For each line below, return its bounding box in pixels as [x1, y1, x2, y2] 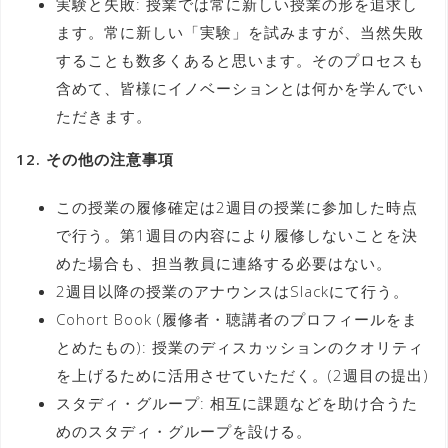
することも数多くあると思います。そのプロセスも [56, 49, 424, 70]
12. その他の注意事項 [16, 148, 174, 169]
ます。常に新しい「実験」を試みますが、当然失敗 [56, 21, 424, 42]
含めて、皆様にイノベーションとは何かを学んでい [56, 77, 424, 98]
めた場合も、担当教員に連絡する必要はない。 [56, 252, 392, 273]
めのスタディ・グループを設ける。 [56, 420, 312, 441]
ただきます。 [56, 105, 152, 126]
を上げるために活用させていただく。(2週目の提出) [56, 364, 429, 385]
